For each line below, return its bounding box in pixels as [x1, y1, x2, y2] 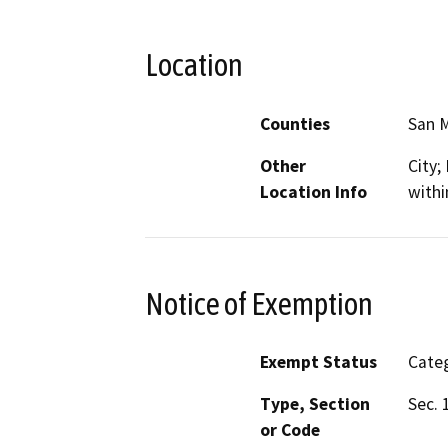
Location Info [260, 180, 367, 203]
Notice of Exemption [145, 285, 373, 322]
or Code [260, 419, 320, 442]
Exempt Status [260, 351, 377, 374]
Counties [260, 112, 330, 135]
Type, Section [260, 393, 370, 416]
